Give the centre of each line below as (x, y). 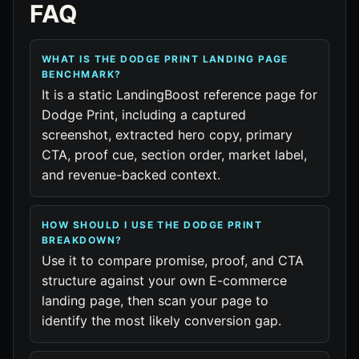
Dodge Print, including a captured (144, 115)
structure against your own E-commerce (164, 280)
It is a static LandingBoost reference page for (179, 95)
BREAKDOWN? (82, 240)
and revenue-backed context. (131, 175)
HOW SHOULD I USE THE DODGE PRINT (152, 225)
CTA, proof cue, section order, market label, (174, 155)
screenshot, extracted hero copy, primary (167, 135)
